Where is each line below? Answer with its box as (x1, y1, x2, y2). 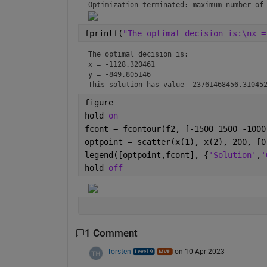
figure (84, 98, 113, 108)
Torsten (107, 247, 131, 256)
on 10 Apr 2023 (174, 247, 225, 256)
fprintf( (84, 29, 123, 39)
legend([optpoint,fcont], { (84, 150, 209, 160)
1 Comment (84, 228, 138, 240)
